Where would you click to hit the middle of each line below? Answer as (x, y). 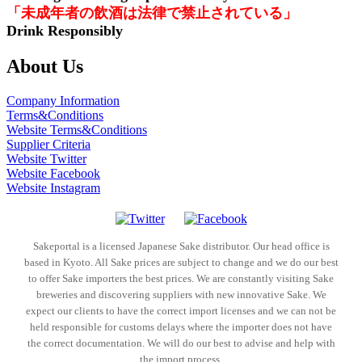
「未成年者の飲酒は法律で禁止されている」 (152, 13)
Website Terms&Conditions (77, 130)
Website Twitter (46, 159)
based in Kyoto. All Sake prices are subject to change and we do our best (181, 263)
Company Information (63, 101)
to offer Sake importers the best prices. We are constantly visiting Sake (181, 279)
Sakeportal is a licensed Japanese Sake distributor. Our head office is (181, 246)
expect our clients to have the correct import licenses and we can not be (181, 311)
